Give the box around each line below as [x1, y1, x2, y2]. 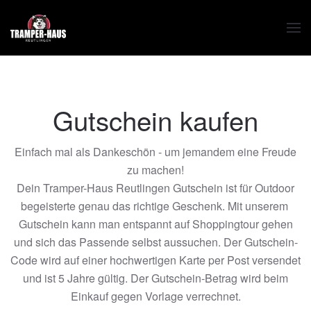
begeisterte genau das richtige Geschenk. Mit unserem [20, 198, 291, 214]
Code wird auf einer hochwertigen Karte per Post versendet [10, 252, 301, 268]
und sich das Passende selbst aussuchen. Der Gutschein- [13, 234, 298, 250]
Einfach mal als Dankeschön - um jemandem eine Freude [15, 144, 296, 160]
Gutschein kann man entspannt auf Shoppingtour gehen [18, 216, 293, 232]
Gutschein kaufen [53, 101, 258, 139]
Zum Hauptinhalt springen [24, 24, 152, 40]
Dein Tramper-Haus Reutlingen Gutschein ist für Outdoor [17, 180, 294, 196]
